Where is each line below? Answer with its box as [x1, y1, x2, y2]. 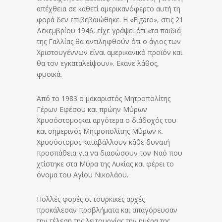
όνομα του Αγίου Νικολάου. [37, 170, 128, 180]
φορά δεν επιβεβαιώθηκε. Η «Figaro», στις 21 [37, 15, 183, 25]
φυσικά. [37, 69, 62, 79]
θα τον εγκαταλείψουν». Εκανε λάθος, [37, 58, 159, 68]
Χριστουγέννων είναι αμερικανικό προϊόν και [37, 48, 182, 57]
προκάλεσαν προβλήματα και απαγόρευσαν [37, 205, 177, 215]
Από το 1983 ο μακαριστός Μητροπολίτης [37, 94, 170, 104]
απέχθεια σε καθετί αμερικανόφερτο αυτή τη [37, 4, 180, 14]
